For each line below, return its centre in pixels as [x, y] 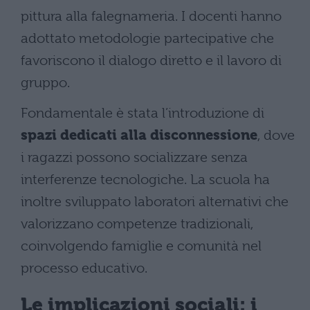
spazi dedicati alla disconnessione [139, 135]
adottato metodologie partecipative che [147, 38]
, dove [276, 135]
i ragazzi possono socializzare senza [134, 157]
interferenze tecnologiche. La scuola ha [145, 179]
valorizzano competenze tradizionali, [137, 224]
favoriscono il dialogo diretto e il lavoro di [151, 60]
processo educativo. [84, 268]
